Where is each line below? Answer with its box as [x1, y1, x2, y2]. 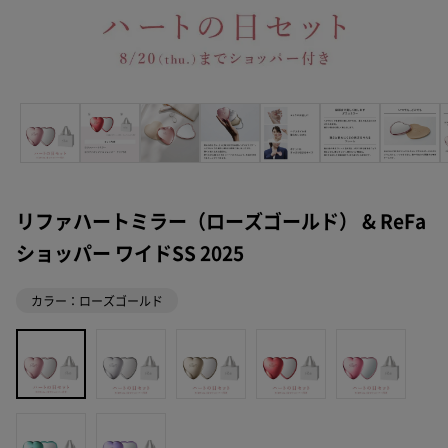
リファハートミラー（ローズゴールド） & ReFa [15, 212, 426, 232]
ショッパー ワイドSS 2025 [15, 244, 244, 264]
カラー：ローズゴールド [30, 294, 163, 307]
